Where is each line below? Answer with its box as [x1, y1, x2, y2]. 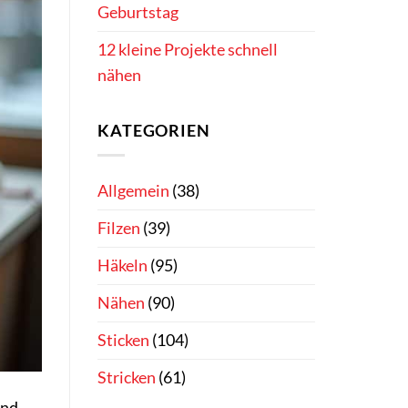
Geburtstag [97, 3, 178, 23]
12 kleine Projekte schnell [97, 40, 278, 60]
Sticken [97, 330, 149, 350]
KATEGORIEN [97, 120, 210, 140]
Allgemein [97, 180, 169, 200]
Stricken [97, 367, 156, 387]
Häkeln [97, 255, 148, 275]
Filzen [97, 218, 140, 238]
